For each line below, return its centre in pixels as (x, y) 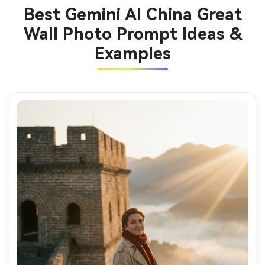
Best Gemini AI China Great (132, 15)
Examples (132, 54)
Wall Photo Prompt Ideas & (132, 34)
